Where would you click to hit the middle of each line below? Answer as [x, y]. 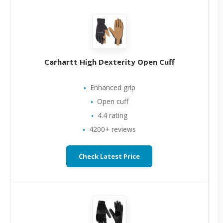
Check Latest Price [109, 156]
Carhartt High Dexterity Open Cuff [109, 62]
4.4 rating [112, 115]
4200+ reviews [112, 129]
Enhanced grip [112, 87]
